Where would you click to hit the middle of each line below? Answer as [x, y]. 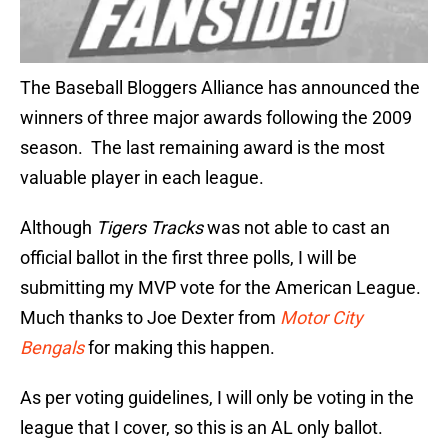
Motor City [321, 318]
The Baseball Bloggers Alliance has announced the [220, 88]
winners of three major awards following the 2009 [216, 118]
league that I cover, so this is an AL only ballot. [203, 428]
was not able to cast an [296, 228]
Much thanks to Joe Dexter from [150, 318]
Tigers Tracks [149, 228]
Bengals [52, 348]
